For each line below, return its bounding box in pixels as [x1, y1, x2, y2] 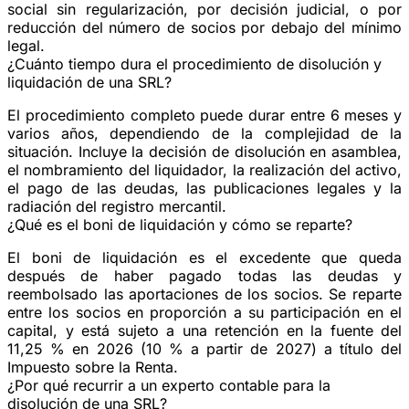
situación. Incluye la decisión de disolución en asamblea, [7, 142, 402, 161]
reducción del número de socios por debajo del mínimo [7, 17, 402, 37]
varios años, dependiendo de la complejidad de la [7, 123, 402, 142]
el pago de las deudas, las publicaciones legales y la [7, 178, 402, 197]
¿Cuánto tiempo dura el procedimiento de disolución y [7, 54, 382, 73]
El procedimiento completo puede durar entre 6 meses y [7, 105, 402, 124]
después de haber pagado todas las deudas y [7, 266, 402, 285]
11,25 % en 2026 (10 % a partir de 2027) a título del [7, 339, 402, 358]
